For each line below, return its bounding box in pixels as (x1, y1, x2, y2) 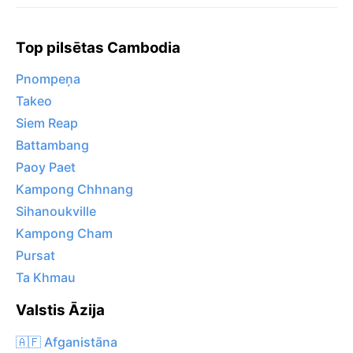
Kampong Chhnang (16, 181, 133, 198)
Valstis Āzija (16, 301, 105, 320)
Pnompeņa (16, 71, 80, 87)
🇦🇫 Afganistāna (16, 333, 117, 350)
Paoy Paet (16, 159, 76, 176)
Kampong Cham (16, 225, 113, 242)
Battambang (16, 137, 89, 154)
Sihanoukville (16, 203, 96, 220)
